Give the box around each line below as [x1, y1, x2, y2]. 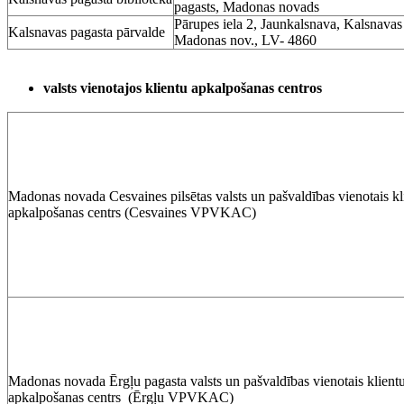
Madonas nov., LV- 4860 [174, 32, 317, 48]
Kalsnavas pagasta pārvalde [8, 23, 165, 40]
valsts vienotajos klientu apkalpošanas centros [43, 80, 322, 97]
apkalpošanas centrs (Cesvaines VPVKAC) [8, 205, 256, 221]
